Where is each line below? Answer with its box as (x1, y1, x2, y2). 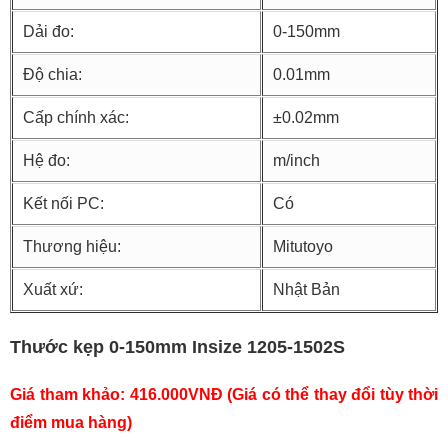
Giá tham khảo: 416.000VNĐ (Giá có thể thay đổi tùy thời (10, 386, 438, 404)
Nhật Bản (273, 281, 340, 299)
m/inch (273, 152, 320, 170)
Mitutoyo (273, 238, 333, 256)
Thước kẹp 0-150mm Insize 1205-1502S (10, 337, 345, 358)
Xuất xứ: (23, 281, 83, 299)
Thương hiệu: (23, 238, 121, 256)
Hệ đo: (23, 152, 70, 170)
